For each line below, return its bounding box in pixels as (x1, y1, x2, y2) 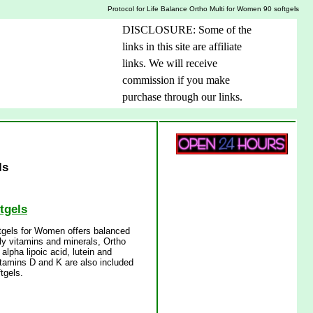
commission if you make (122, 74, 230, 87)
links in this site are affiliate (122, 41, 242, 53)
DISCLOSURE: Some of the (122, 24, 252, 36)
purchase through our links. (122, 91, 242, 103)
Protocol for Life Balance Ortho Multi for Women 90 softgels (108, 4, 299, 13)
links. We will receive (122, 57, 217, 70)
